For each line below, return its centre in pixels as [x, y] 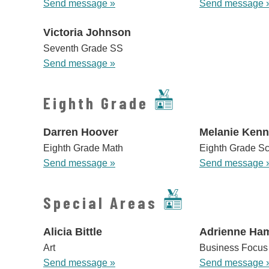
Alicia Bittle [73, 232]
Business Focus [233, 248]
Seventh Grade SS [83, 49]
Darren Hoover [81, 132]
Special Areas [100, 203]
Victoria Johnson [87, 33]
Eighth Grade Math [83, 148]
